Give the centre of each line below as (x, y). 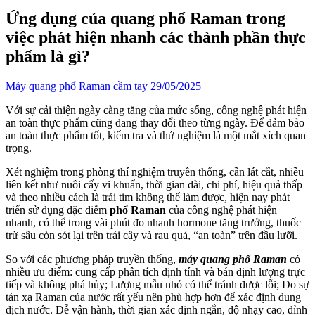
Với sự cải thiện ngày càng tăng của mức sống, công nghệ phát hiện (156, 110)
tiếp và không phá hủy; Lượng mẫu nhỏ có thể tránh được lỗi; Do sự (157, 284)
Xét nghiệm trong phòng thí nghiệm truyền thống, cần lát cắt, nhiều (155, 172)
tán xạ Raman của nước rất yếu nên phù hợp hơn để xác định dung (153, 297)
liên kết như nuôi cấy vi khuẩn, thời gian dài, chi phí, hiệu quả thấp (154, 184)
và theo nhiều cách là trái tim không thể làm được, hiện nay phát (148, 197)
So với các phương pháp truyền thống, (92, 259)
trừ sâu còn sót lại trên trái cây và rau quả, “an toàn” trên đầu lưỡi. (152, 235)
